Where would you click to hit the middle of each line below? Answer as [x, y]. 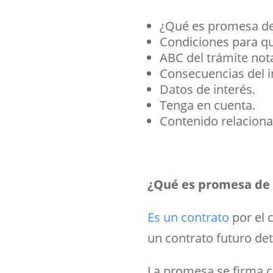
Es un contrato [188, 218]
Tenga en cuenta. [207, 105]
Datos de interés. [207, 90]
